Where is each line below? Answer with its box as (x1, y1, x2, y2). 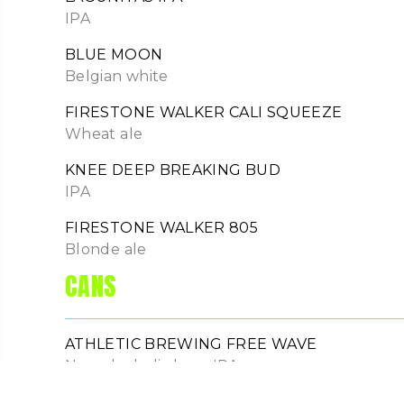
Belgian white (65, 68, 169, 86)
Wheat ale (65, 125, 143, 143)
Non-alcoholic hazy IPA (65, 357, 238, 375)
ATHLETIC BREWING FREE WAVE (65, 335, 317, 353)
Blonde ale (65, 241, 147, 259)
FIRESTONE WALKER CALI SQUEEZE (65, 104, 343, 122)
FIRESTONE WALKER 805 (65, 219, 259, 237)
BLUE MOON (65, 46, 163, 64)
